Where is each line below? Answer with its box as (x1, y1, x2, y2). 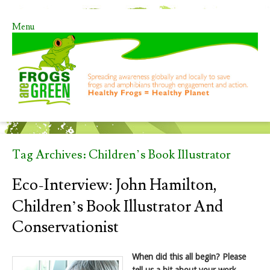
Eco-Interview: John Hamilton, (12, 175, 217, 196)
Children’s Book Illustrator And (12, 196, 223, 218)
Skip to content (12, 33, 69, 42)
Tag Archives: (12, 147, 89, 163)
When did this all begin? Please (132, 252, 246, 262)
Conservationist (12, 217, 119, 238)
